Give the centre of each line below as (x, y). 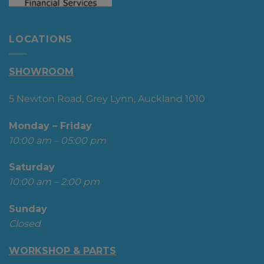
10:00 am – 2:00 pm (54, 182)
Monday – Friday (50, 126)
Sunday (28, 209)
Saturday (32, 167)
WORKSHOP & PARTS (62, 251)
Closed (25, 224)
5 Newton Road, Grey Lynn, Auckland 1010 (107, 98)
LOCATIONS (41, 39)
